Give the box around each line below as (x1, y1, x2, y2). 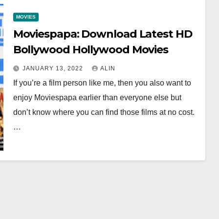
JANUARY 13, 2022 (22, 65, 85, 72)
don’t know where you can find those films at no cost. (13, 108, 195, 116)
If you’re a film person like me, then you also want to (13, 78, 191, 87)
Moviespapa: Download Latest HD (13, 27, 192, 41)
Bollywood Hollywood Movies (13, 43, 169, 56)
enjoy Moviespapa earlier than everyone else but (13, 93, 181, 102)
